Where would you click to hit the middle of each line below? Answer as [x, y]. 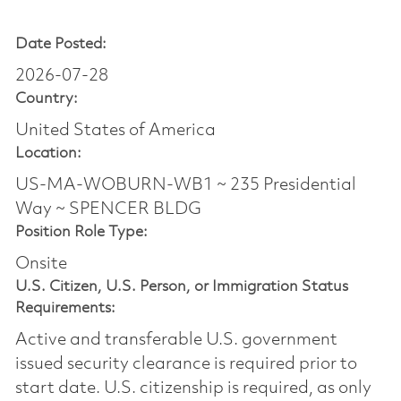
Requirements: [65, 308]
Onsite [41, 264]
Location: [48, 153]
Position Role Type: [81, 232]
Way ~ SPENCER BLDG [108, 209]
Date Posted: [60, 44]
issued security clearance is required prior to [186, 364]
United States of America [115, 130]
